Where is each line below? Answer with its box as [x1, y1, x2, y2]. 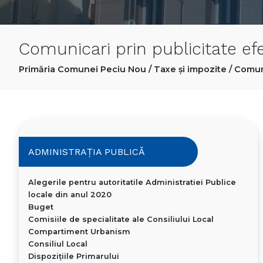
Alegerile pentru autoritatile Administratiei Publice [28, 178, 236, 187]
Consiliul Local [28, 240, 87, 249]
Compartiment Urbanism [28, 227, 130, 237]
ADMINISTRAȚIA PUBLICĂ [28, 146, 145, 158]
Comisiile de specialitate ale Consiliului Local [28, 215, 214, 224]
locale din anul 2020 [28, 190, 112, 200]
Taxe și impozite [154, 64, 227, 75]
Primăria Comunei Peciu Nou [19, 64, 146, 75]
